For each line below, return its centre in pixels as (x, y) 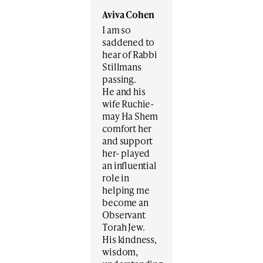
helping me (126, 190)
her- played (126, 153)
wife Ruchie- (128, 104)
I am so (117, 30)
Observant (124, 215)
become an (125, 203)
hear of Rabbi (130, 55)
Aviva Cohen (129, 15)
